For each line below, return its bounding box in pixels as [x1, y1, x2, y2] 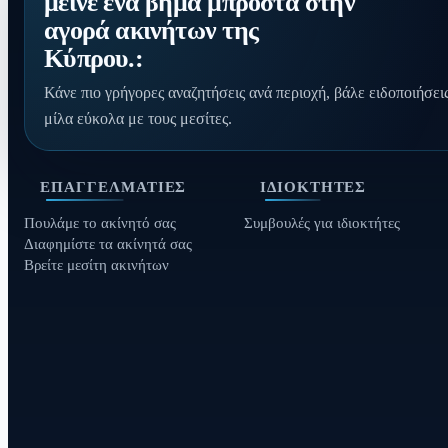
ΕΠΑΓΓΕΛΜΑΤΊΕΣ [40, 178, 187, 195]
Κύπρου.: [44, 43, 143, 74]
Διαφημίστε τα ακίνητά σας [24, 235, 192, 252]
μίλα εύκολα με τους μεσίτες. [44, 109, 233, 127]
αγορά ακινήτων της [44, 15, 258, 46]
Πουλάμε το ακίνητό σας [24, 214, 176, 231]
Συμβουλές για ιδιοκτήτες [243, 214, 400, 231]
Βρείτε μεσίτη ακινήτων [24, 256, 169, 273]
